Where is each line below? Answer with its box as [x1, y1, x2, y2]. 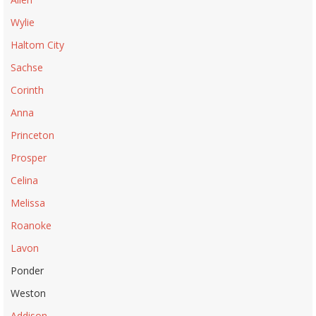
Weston [11, 286, 46, 300]
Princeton [11, 128, 54, 142]
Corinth [11, 83, 44, 97]
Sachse [11, 60, 43, 74]
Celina [11, 173, 38, 187]
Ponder [11, 263, 44, 277]
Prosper [11, 150, 47, 164]
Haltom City [11, 37, 64, 51]
